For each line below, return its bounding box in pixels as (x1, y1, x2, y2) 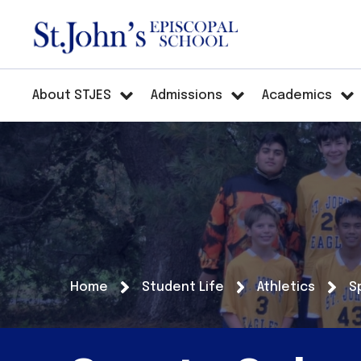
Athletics (257, 280, 316, 295)
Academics (262, 89, 333, 102)
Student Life (141, 280, 224, 295)
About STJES (32, 89, 112, 102)
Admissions (151, 89, 223, 102)
